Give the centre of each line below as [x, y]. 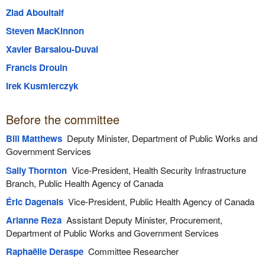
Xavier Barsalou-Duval [52, 49]
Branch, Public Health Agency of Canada [84, 183]
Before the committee [62, 119]
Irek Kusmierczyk [42, 85]
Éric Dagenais [34, 201]
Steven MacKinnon [45, 30]
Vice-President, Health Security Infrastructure [156, 170]
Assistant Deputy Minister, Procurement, [142, 219]
